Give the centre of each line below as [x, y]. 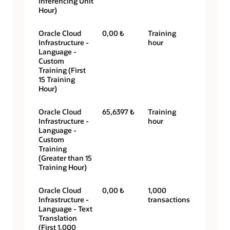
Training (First [62, 70]
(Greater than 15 [65, 158]
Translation [58, 218]
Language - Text [65, 209]
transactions [169, 200]
